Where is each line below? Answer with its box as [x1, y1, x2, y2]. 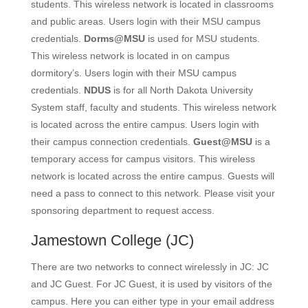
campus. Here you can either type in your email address [30, 296, 274, 307]
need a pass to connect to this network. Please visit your [30, 188, 275, 199]
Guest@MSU [192, 136, 252, 147]
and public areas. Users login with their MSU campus [30, 16, 261, 27]
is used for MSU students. [144, 33, 260, 44]
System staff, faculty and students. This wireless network [30, 102, 276, 113]
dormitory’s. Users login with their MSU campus [30, 67, 236, 78]
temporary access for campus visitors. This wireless [30, 153, 255, 164]
